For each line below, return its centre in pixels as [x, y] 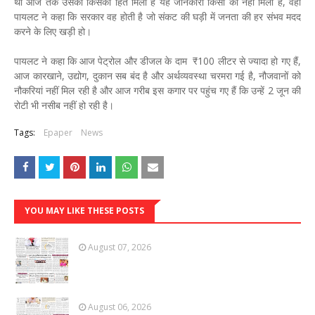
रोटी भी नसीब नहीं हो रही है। [64, 105]
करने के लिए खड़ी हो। [53, 31]
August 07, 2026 [120, 247]
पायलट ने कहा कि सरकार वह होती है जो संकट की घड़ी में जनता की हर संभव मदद [157, 16]
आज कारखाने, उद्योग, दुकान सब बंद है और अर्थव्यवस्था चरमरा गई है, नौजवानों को [157, 75]
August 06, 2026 [120, 307]
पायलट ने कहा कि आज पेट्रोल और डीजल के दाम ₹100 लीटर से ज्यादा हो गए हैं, [157, 60]
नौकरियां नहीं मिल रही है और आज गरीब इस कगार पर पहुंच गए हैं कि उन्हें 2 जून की [157, 90]
